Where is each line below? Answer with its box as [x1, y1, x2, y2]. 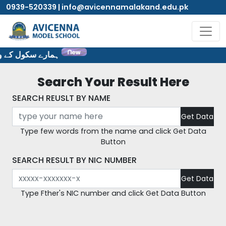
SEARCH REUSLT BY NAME [12, 92, 110, 104]
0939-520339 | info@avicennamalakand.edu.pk [6, 2, 188, 12]
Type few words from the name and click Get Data [20, 126, 206, 137]
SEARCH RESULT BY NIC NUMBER [12, 154, 137, 166]
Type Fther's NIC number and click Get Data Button [20, 188, 206, 199]
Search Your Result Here [37, 74, 189, 91]
